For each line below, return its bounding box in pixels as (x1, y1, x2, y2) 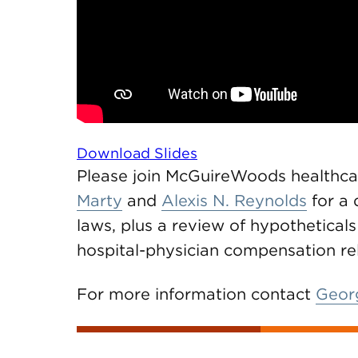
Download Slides (77, 144, 197, 161)
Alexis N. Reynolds (161, 190, 307, 210)
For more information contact (77, 284, 316, 304)
